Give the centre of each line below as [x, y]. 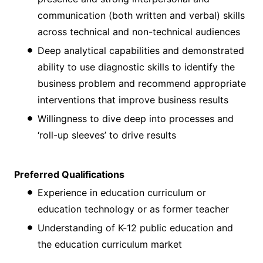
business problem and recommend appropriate [142, 83]
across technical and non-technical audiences [139, 31]
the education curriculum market [110, 244]
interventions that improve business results [133, 100]
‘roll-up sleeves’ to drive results [107, 135]
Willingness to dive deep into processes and [136, 118]
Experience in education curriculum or [122, 192]
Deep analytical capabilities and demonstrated [141, 50]
